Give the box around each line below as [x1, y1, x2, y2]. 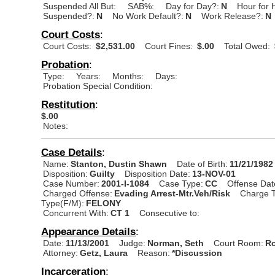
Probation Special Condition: [43, 80, 153, 91]
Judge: [119, 238, 146, 248]
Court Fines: [145, 41, 193, 51]
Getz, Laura [80, 247, 131, 258]
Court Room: [214, 238, 264, 248]
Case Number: [43, 178, 100, 188]
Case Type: [159, 178, 204, 188]
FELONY [86, 198, 122, 208]
